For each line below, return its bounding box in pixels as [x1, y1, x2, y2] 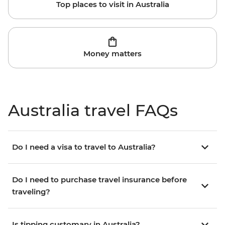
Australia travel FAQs [8, 100, 178, 121]
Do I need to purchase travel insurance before [12, 175, 187, 185]
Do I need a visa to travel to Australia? [12, 142, 156, 152]
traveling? [12, 187, 50, 197]
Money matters [83, 49, 142, 59]
